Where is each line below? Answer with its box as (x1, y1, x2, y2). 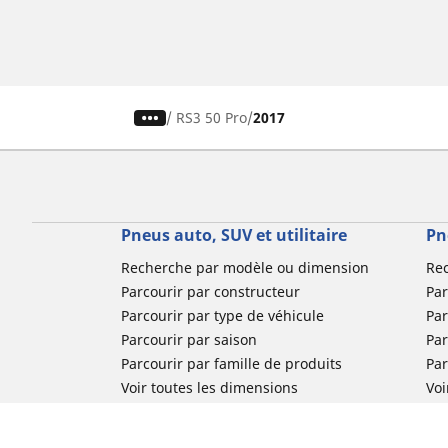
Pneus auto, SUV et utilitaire (120, 224, 347, 247)
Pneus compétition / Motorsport (120, 426, 335, 446)
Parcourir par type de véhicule (120, 306, 324, 326)
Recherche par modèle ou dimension (120, 258, 369, 278)
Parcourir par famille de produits (120, 354, 342, 374)
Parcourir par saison (120, 330, 257, 350)
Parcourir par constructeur (120, 282, 300, 302)
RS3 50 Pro (176, 108, 248, 128)
